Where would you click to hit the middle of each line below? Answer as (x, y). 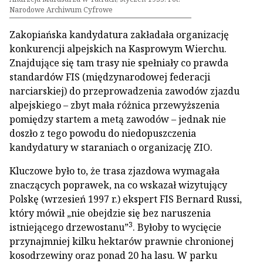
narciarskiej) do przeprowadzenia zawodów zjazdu (124, 91)
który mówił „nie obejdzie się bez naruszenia (110, 213)
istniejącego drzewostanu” (69, 227)
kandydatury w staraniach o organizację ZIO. (111, 147)
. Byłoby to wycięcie (177, 227)
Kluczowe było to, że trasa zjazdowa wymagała (114, 171)
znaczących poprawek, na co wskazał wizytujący (118, 185)
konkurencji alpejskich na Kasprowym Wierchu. (118, 49)
